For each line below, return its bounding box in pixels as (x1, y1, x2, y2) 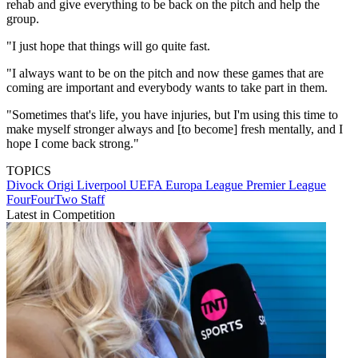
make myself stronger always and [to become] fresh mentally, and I (6, 122, 343, 137)
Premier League (246, 178, 326, 193)
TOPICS (6, 164, 51, 178)
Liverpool (77, 178, 129, 193)
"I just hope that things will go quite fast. (6, 39, 210, 54)
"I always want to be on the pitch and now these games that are (6, 66, 324, 81)
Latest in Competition (6, 208, 115, 222)
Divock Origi (6, 178, 77, 193)
